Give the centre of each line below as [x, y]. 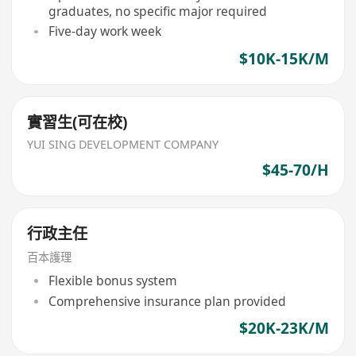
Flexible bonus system [112, 280]
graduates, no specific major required [157, 11]
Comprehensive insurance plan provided [167, 301]
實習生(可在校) [77, 123]
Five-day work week [104, 31]
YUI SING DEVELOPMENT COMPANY [123, 144]
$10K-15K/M [284, 58]
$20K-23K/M [284, 329]
